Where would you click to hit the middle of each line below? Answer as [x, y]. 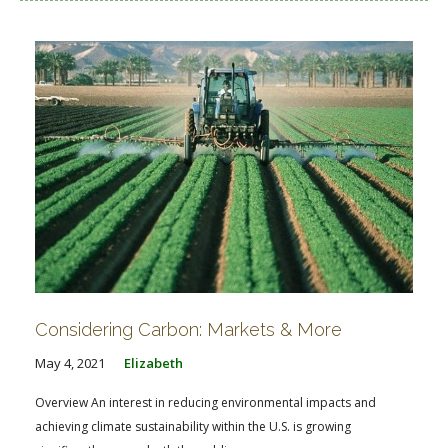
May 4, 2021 [70, 362]
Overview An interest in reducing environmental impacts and [205, 402]
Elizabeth [153, 362]
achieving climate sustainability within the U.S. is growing [193, 426]
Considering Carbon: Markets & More [188, 329]
